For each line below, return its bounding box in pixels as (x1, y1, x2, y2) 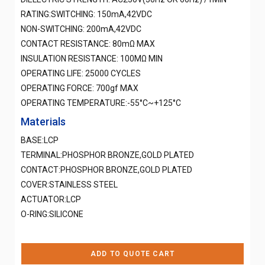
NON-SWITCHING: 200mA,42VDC (21, 24, 141, 34)
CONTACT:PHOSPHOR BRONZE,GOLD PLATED (21, 164, 192, 174)
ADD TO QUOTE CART (90, 249, 175, 258)
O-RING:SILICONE (21, 209, 83, 219)
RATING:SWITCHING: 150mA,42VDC (21, 9, 152, 19)
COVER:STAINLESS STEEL (21, 179, 118, 189)
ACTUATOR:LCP (21, 194, 81, 204)
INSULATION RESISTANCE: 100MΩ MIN (21, 53, 163, 63)
